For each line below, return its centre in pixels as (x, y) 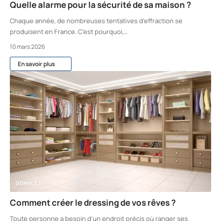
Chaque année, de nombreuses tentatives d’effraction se (96, 21)
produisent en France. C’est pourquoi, (67, 32)
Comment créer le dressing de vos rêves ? (93, 202)
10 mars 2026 (27, 47)
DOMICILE (29, 183)
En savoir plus (36, 64)
